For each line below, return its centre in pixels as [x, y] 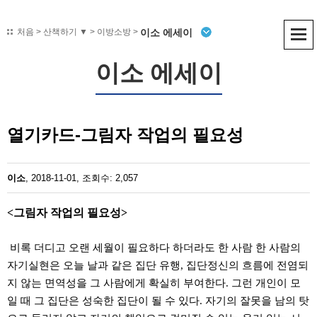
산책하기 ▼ [65, 32]
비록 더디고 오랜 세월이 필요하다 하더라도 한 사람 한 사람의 [155, 248]
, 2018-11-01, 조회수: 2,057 [82, 178]
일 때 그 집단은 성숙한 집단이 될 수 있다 [103, 301]
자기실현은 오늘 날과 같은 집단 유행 [94, 265]
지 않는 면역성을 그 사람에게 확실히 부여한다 [116, 283]
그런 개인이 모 [266, 283]
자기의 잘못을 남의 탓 [257, 301]
